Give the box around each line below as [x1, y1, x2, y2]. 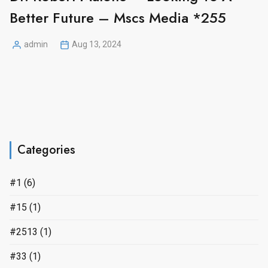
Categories [17, 141, 75, 159]
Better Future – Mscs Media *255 [10, 7, 226, 29]
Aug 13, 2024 [72, 39, 121, 50]
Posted [9, 45, 36, 55]
